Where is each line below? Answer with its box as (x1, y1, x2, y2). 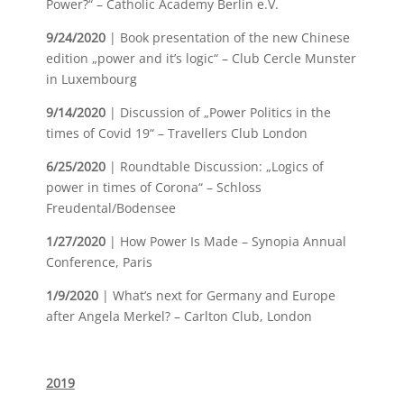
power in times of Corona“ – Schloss (45, 179, 262, 196)
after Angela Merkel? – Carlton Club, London (45, 308, 312, 325)
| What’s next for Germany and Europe (97, 287, 335, 304)
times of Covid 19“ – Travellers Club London (45, 124, 308, 142)
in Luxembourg (45, 70, 137, 87)
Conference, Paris (45, 253, 152, 271)
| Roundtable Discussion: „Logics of (105, 158, 324, 175)
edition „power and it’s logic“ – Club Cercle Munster (45, 50, 356, 67)
